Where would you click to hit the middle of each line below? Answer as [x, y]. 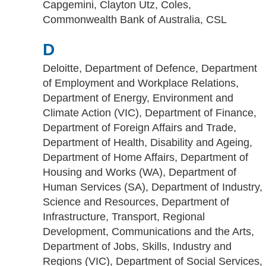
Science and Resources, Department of [136, 202]
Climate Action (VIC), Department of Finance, [150, 113]
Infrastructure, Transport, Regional [124, 217]
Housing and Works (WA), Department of [140, 172]
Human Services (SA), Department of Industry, [153, 187]
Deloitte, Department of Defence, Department [150, 68]
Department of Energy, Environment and [138, 98]
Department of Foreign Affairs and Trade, [140, 128]
